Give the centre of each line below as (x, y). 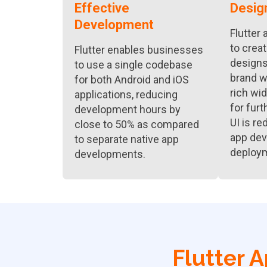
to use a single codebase (133, 65)
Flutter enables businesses (139, 50)
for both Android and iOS (132, 80)
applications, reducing (126, 94)
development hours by (128, 109)
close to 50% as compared (137, 124)
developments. (110, 154)
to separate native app (127, 139)
